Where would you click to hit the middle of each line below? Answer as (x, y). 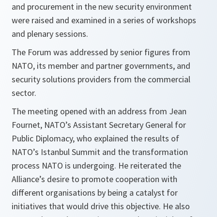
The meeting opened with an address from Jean (99, 111)
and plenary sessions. (50, 34)
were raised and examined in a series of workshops (104, 20)
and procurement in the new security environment (102, 7)
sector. (24, 93)
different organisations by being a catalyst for (95, 193)
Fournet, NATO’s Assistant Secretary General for (99, 125)
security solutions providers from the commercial (101, 79)
